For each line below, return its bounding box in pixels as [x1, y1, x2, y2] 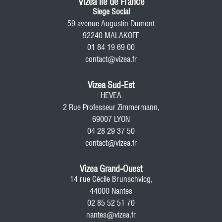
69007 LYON [92, 114, 130, 124]
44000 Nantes [90, 186, 132, 196]
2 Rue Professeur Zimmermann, [62, 103, 160, 112]
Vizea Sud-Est [88, 80, 134, 90]
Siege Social [92, 7, 130, 16]
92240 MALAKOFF [83, 31, 139, 40]
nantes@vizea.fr [86, 210, 136, 220]
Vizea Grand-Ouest [80, 164, 142, 174]
